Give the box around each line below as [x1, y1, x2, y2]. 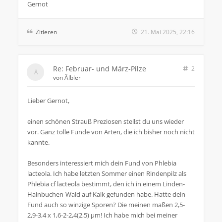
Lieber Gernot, [27, 96, 69, 105]
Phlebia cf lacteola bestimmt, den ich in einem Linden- [27, 179, 185, 188]
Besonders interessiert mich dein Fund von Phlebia [27, 158, 176, 167]
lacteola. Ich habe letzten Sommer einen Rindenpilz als [27, 168, 186, 178]
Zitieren [36, 27, 57, 36]
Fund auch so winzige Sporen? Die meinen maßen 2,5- [27, 200, 185, 209]
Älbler [64, 73, 81, 82]
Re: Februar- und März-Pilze [53, 63, 146, 73]
